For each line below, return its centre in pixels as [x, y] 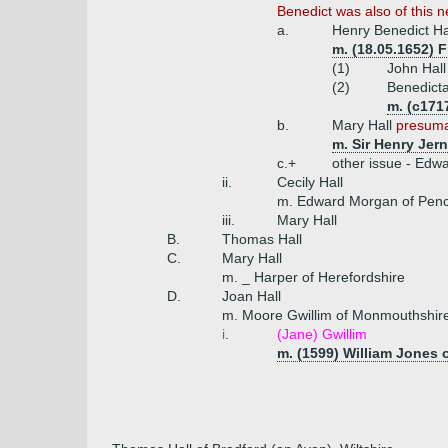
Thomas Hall [262, 239]
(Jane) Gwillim [322, 334]
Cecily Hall [310, 182]
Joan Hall [251, 296]
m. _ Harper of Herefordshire [313, 277]
